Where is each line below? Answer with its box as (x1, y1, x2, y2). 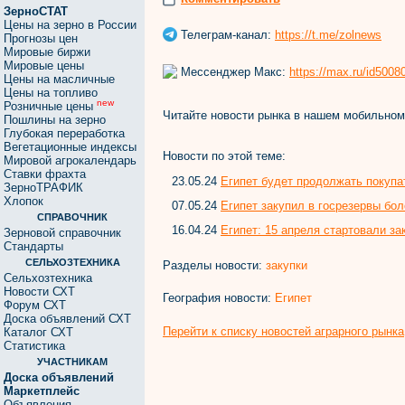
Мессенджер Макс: (177, 64, 289, 79)
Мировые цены (4, 59, 84, 72)
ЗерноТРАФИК (4, 181, 83, 194)
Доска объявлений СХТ (4, 312, 131, 325)
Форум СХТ (4, 298, 66, 312)
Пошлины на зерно (4, 113, 106, 127)
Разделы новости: (163, 259, 266, 273)
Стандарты (4, 240, 63, 253)
